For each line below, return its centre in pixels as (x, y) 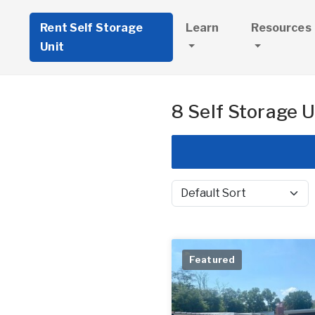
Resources (281, 28)
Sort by (188, 200)
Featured (212, 259)
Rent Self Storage (91, 28)
